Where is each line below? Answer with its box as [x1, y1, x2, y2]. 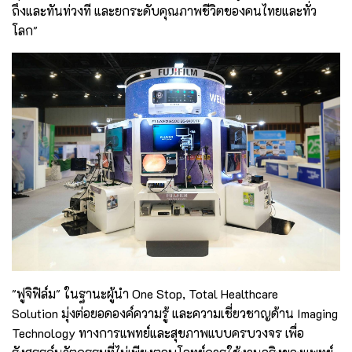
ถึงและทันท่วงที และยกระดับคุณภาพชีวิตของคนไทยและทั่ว [12, 2, 317, 19]
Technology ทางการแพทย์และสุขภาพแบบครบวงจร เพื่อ [12, 324, 304, 342]
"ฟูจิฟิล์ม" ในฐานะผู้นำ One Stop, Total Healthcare [12, 285, 278, 302]
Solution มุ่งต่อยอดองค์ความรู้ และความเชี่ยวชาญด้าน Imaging [12, 305, 338, 322]
